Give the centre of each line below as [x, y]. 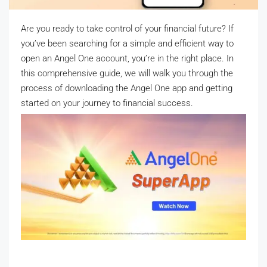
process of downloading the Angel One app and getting [127, 88]
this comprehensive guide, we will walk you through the [127, 73]
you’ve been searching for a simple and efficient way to [127, 43]
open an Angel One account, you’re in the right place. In [127, 58]
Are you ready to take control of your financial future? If [127, 28]
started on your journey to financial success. [107, 103]
